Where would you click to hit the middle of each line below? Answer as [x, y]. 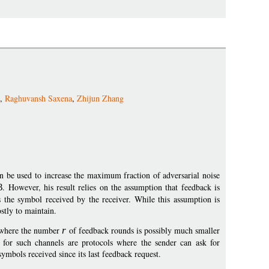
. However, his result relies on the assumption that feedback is [111, 187]
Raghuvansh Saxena [38, 98]
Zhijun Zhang [100, 98]
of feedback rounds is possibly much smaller [143, 231]
